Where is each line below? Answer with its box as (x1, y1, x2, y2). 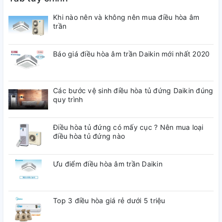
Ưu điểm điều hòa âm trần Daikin (53, 160, 163, 168)
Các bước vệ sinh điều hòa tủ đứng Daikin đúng (53, 86, 214, 95)
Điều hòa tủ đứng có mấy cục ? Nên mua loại (53, 123, 204, 131)
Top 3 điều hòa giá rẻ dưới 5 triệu (53, 196, 166, 205)
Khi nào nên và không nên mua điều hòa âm (53, 13, 199, 21)
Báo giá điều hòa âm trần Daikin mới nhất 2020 (53, 50, 210, 58)
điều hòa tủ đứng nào (53, 132, 125, 140)
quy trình (53, 95, 83, 104)
